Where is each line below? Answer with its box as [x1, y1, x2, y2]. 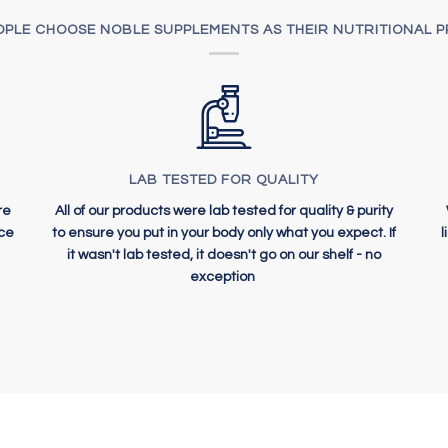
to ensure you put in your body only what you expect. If [51, 226, 396, 241]
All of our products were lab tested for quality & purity [54, 204, 393, 219]
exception [189, 270, 258, 285]
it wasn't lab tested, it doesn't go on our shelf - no [66, 248, 381, 263]
